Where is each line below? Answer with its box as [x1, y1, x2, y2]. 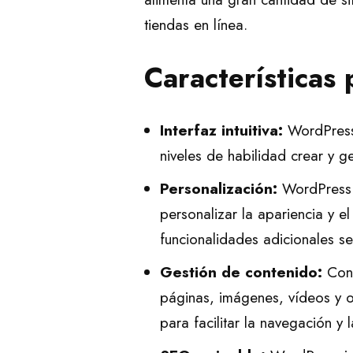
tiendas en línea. [144, 14, 247, 35]
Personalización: [160, 178, 277, 199]
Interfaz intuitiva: [160, 120, 283, 141]
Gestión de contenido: [160, 262, 322, 283]
